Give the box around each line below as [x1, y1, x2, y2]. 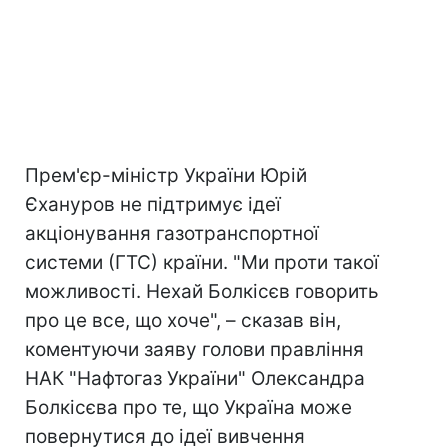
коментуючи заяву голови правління [25, 338, 364, 361]
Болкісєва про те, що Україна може [25, 396, 352, 419]
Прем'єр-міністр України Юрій [25, 164, 307, 187]
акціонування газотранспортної [25, 222, 319, 245]
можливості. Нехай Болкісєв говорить [25, 280, 379, 303]
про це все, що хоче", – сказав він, [25, 309, 341, 332]
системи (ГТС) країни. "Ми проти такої [25, 251, 379, 274]
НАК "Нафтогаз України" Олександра [25, 367, 365, 390]
